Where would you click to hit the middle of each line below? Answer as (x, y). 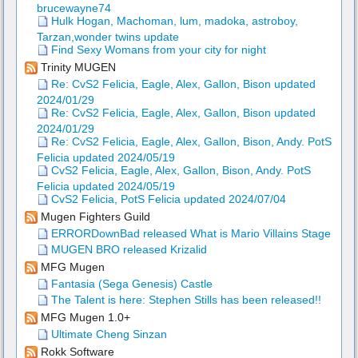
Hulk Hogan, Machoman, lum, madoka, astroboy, (173, 21)
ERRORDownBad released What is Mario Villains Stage (189, 234)
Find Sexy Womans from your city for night (157, 50)
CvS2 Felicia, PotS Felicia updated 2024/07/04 (167, 199)
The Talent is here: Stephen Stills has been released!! (185, 300)
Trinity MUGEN (77, 68)
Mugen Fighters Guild (94, 217)
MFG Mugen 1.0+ (84, 318)
